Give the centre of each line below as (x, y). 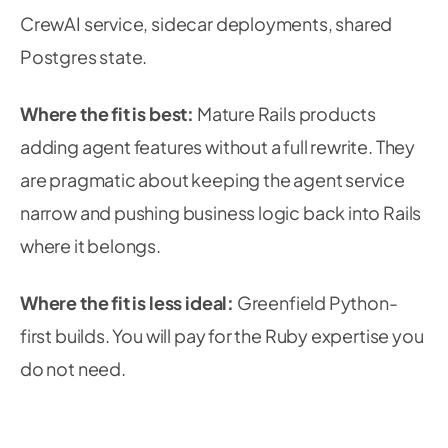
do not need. (73, 368)
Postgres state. (84, 56)
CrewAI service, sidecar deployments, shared (206, 23)
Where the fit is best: (107, 113)
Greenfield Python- (315, 302)
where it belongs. (90, 245)
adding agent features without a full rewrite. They (218, 146)
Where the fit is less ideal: (127, 302)
